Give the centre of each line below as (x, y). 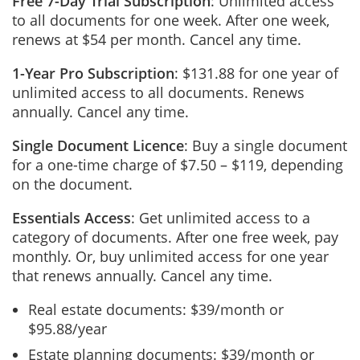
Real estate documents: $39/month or (156, 309)
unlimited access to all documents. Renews (158, 92)
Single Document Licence (98, 145)
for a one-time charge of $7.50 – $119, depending (178, 165)
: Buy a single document (266, 145)
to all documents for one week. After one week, (171, 20)
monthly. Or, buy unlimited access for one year (170, 256)
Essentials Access (72, 218)
